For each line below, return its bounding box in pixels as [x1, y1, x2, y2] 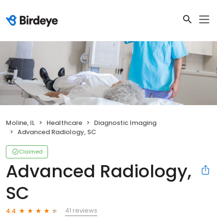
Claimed [19, 148, 43, 156]
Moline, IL [6, 118, 35, 128]
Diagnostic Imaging [94, 118, 156, 128]
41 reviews [65, 206, 97, 216]
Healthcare [46, 118, 82, 128]
